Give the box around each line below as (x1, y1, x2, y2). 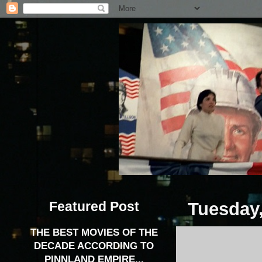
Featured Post (49, 198, 139, 214)
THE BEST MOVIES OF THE (30, 227, 158, 239)
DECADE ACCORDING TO (34, 240, 154, 252)
